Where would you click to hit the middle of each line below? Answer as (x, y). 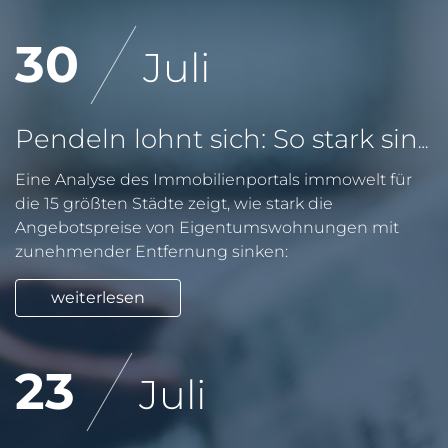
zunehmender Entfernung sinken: (151, 251)
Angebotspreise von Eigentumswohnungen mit (207, 227)
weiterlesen (98, 297)
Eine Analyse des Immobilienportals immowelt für (213, 179)
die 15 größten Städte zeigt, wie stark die (174, 203)
